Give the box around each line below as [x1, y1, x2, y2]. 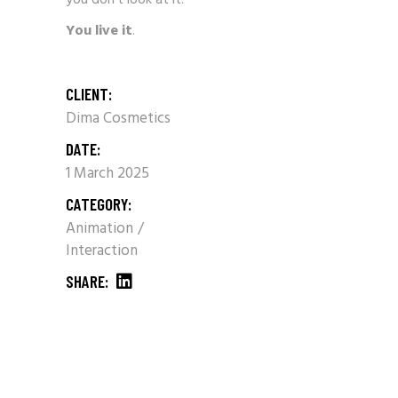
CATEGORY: [66, 193, 131, 214]
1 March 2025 [66, 161, 149, 186]
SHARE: [66, 270, 108, 291]
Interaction [66, 238, 138, 263]
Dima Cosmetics [66, 106, 171, 131]
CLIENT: [66, 83, 112, 104]
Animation [66, 216, 137, 241]
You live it [66, 19, 132, 43]
